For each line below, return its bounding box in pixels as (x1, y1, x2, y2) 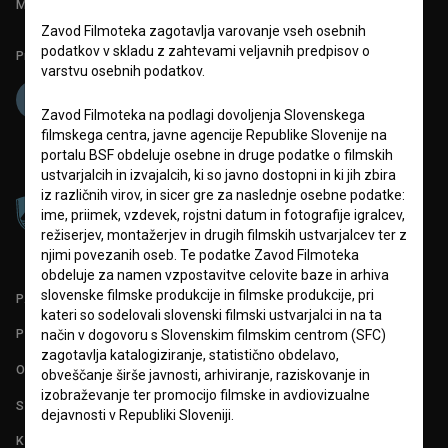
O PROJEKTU (16, 361, 95, 377)
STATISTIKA (16, 397, 88, 413)
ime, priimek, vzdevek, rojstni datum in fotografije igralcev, (41, 207, 405, 223)
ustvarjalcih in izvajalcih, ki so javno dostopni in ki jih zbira (41, 167, 396, 183)
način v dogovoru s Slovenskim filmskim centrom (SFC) (41, 327, 386, 343)
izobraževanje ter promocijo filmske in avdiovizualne (41, 387, 370, 403)
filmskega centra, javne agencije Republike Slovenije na (41, 127, 387, 143)
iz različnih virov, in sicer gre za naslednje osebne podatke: (41, 187, 405, 203)
